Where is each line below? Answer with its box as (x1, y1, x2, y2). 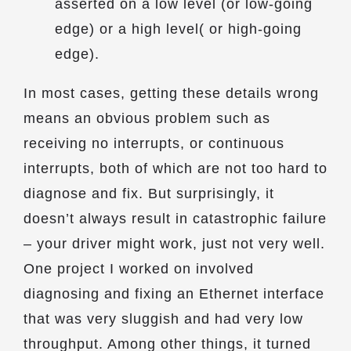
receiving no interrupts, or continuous (24, 136, 284, 151)
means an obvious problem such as (24, 110, 270, 126)
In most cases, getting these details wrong (24, 85, 319, 101)
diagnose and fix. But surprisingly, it (24, 186, 274, 201)
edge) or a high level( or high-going (55, 21, 302, 37)
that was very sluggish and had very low (24, 311, 303, 327)
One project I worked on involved (24, 261, 254, 277)
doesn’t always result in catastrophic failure (24, 211, 327, 226)
